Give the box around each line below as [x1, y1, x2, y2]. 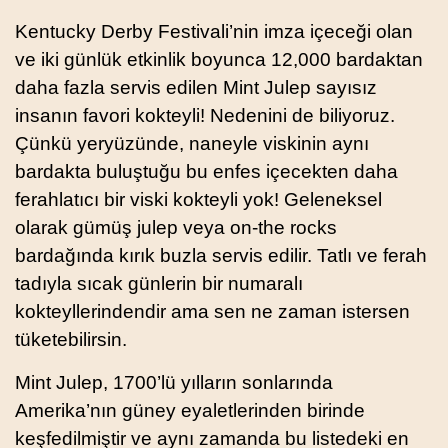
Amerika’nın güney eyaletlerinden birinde [15, 399, 365, 421]
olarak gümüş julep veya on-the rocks [15, 216, 337, 238]
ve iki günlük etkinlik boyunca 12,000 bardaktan [15, 48, 423, 70]
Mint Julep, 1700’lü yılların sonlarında [15, 371, 333, 393]
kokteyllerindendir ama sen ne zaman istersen [15, 300, 410, 322]
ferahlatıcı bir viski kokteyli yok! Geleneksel [15, 188, 382, 210]
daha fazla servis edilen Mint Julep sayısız [15, 76, 377, 98]
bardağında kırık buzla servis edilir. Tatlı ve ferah [15, 244, 427, 266]
